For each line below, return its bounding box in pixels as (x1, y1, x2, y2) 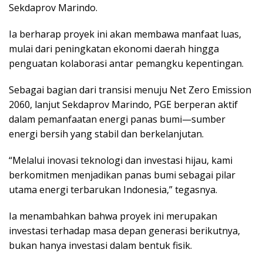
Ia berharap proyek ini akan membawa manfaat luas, (9, 28, 241, 41)
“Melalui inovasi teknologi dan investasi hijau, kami (9, 154, 232, 167)
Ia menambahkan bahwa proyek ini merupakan (9, 210, 217, 223)
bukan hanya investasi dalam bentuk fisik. (9, 239, 192, 252)
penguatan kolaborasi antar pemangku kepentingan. (9, 57, 244, 70)
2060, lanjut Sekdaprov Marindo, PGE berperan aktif (9, 98, 238, 112)
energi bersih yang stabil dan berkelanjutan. (9, 127, 204, 141)
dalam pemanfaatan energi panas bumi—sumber (9, 113, 225, 126)
